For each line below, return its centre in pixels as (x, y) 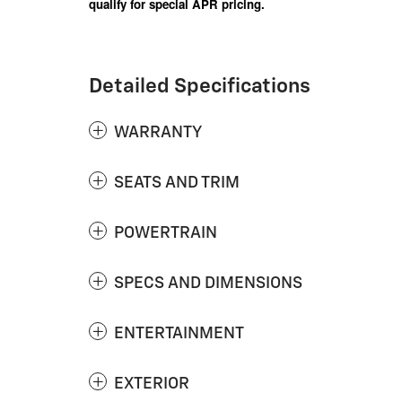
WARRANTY (158, 132)
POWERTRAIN (166, 233)
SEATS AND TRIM (177, 183)
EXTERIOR (152, 384)
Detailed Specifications (200, 86)
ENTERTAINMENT (179, 333)
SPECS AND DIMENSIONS (208, 283)
